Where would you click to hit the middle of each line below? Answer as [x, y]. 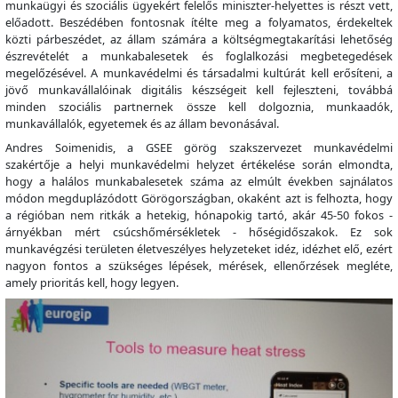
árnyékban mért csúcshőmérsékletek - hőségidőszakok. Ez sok [199, 231]
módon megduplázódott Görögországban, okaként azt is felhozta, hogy [199, 198]
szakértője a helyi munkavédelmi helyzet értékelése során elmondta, [199, 164]
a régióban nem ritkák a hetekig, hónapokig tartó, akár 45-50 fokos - [199, 215]
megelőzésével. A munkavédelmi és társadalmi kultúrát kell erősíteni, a [199, 72]
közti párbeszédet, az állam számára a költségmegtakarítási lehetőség [199, 39]
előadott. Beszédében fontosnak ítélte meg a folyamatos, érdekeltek [199, 22]
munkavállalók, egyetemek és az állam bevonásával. [142, 123]
